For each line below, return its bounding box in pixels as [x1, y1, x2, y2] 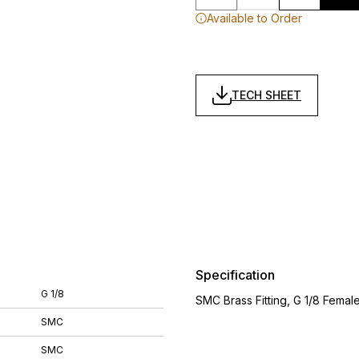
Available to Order [207, 11, 302, 25]
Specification [196, 267, 275, 283]
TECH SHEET [232, 88, 301, 102]
